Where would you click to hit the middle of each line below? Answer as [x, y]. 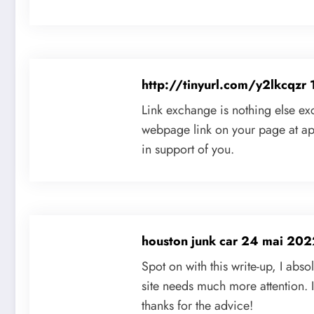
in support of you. [188, 150]
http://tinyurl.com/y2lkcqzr [226, 85]
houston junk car [191, 241]
